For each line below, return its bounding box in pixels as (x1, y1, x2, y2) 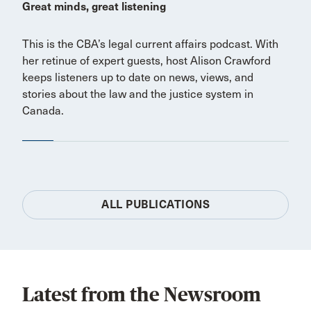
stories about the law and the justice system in (22, 87, 253, 101)
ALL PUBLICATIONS (101, 198, 210, 212)
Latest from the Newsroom (22, 284, 261, 306)
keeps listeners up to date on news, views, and (22, 71, 253, 85)
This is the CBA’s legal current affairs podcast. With (22, 37, 278, 51)
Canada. (22, 104, 64, 118)
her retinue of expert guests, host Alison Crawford (22, 54, 271, 68)
